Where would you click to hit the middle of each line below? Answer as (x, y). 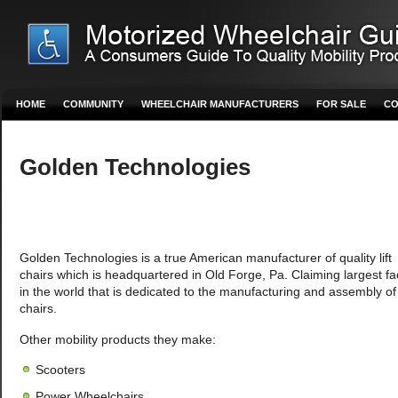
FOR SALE (341, 104)
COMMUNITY (93, 104)
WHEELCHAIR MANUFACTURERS (220, 104)
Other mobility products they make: (118, 339)
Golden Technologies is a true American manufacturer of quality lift (206, 258)
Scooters (60, 370)
